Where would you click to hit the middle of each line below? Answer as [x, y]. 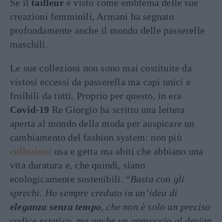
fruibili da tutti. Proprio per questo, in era [96, 96]
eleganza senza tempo [55, 207]
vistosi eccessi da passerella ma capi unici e [101, 82]
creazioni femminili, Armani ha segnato [92, 16]
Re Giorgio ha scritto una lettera [117, 110]
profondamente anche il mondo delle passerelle [108, 30]
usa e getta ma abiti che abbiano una [128, 151]
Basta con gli [157, 179]
